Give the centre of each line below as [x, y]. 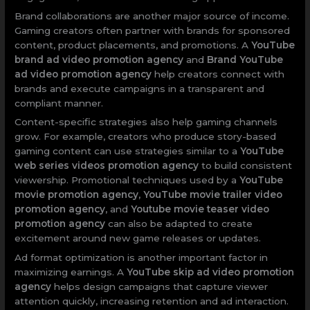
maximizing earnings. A [71, 272]
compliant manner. [59, 103]
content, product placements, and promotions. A [133, 45]
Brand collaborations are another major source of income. [152, 16]
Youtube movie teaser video [200, 209]
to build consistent [246, 166]
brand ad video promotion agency [99, 59]
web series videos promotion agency [107, 166]
